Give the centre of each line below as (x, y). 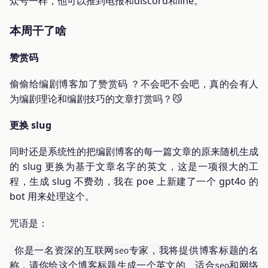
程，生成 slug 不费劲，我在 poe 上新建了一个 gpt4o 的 (134, 181)
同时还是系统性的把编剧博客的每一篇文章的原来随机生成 (134, 151)
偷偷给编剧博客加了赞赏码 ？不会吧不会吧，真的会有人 (134, 83)
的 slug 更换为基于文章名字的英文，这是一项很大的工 (134, 166)
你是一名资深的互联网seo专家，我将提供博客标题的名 (136, 250)
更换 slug (31, 125)
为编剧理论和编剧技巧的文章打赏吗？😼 (96, 98)
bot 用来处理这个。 (52, 196)
